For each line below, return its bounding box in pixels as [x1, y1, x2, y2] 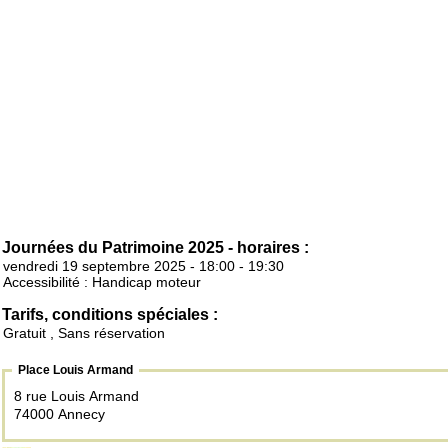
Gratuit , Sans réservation [3, 325, 165, 342]
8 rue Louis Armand [14, 388, 143, 405]
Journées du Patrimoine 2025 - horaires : [2, 239, 309, 257]
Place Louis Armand [18, 363, 133, 378]
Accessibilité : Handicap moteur [3, 274, 201, 291]
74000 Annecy [14, 406, 105, 423]
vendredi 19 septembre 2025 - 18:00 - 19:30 [3, 258, 284, 275]
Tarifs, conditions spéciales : [2, 306, 218, 324]
